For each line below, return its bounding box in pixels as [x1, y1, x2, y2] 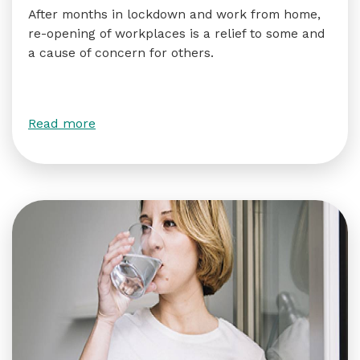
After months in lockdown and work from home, [28, 6, 321, 22]
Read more [28, 116, 96, 131]
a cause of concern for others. [28, 45, 214, 60]
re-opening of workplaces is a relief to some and [28, 26, 325, 41]
